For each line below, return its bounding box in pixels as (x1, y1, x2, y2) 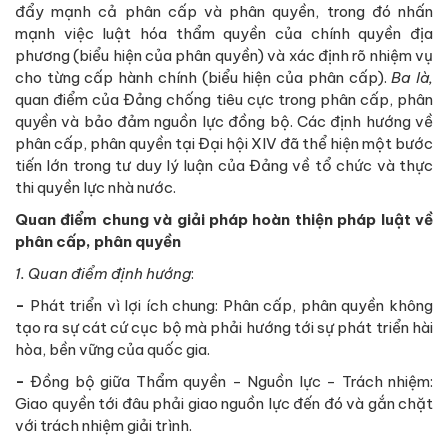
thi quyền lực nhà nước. (15, 178, 176, 198)
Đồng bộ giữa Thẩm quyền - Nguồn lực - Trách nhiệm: (30, 372, 434, 392)
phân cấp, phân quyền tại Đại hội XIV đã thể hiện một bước (15, 134, 433, 154)
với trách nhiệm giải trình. (15, 416, 192, 436)
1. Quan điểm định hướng (15, 264, 191, 284)
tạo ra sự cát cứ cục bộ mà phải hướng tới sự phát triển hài (15, 318, 433, 338)
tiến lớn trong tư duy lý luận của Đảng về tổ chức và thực (15, 156, 433, 176)
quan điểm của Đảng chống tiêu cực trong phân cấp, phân (15, 90, 433, 110)
